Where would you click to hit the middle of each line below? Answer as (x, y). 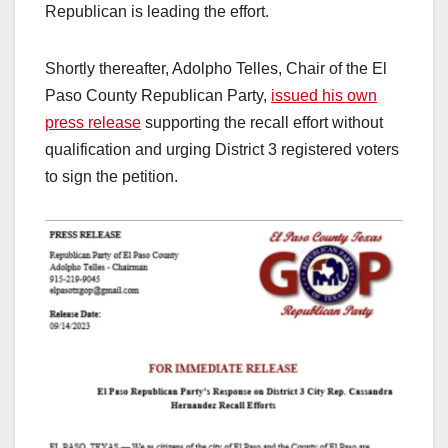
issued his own (324, 95)
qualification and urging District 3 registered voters (222, 149)
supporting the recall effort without (262, 122)
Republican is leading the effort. (157, 11)
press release (93, 122)
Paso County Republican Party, (158, 95)
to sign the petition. (111, 176)
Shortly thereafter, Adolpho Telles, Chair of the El (216, 68)
